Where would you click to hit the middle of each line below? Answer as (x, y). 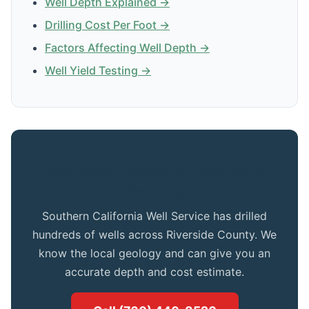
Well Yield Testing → (98, 70)
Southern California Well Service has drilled (154, 216)
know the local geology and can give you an (154, 253)
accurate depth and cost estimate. (154, 271)
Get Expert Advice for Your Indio (154, 172)
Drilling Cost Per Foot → (107, 24)
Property (154, 191)
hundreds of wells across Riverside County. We (154, 234)
